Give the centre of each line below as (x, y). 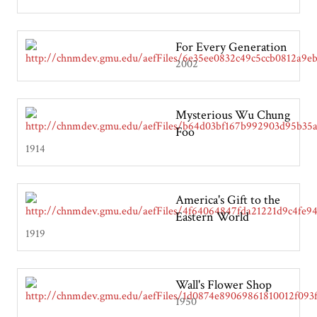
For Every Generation (231, 47)
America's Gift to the (228, 200)
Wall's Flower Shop (224, 284)
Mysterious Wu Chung (233, 115)
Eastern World (212, 217)
